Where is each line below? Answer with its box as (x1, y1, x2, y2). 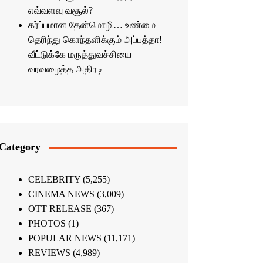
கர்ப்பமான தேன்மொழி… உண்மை (28, 20, 156, 31)
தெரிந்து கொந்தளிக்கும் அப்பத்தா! (28, 35, 162, 45)
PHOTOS (28, 218, 66, 229)
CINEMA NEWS (28, 189, 95, 200)
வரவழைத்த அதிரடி (28, 64, 103, 75)
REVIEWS (28, 248, 70, 258)
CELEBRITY (28, 174, 80, 185)
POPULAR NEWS (28, 233, 102, 244)
